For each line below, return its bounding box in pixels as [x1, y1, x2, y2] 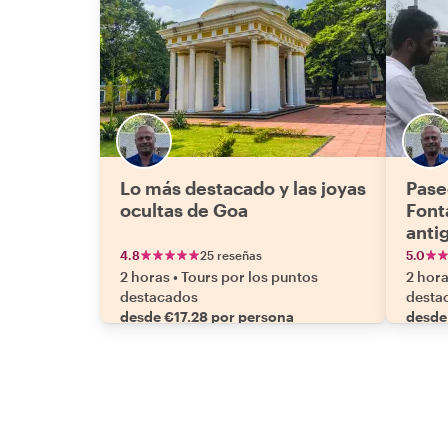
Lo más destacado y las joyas [120, 177, 366, 199]
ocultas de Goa [120, 199, 248, 221]
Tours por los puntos [181, 268, 318, 285]
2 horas [120, 268, 170, 285]
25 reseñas [200, 248, 262, 262]
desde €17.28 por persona [120, 308, 294, 325]
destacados [120, 288, 198, 305]
